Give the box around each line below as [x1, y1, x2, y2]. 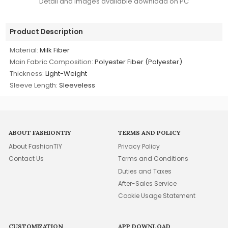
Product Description [10, 26, 83, 37]
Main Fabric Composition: [10, 56, 94, 67]
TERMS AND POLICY [118, 128, 181, 136]
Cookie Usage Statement [118, 191, 196, 201]
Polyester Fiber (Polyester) [95, 56, 183, 67]
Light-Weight [45, 68, 88, 78]
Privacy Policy [118, 141, 160, 151]
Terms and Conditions [118, 154, 189, 163]
